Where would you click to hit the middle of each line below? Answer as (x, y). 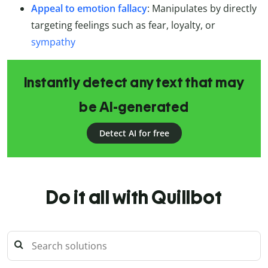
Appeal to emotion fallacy (89, 9)
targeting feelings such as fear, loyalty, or (123, 25)
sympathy (53, 42)
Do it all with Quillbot (134, 198)
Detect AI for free (134, 133)
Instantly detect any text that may (134, 83)
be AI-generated (134, 107)
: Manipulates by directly (202, 9)
